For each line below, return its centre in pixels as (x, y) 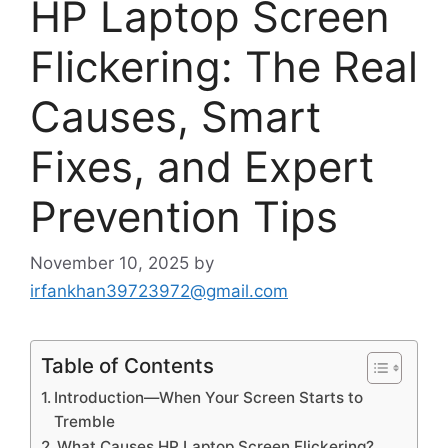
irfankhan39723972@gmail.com (159, 290)
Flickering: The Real (224, 67)
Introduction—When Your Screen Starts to (209, 397)
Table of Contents (127, 365)
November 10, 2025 (109, 262)
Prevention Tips (184, 217)
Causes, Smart (175, 117)
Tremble (85, 421)
